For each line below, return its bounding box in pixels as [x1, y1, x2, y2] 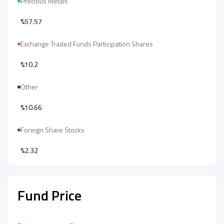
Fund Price [17, 184, 81, 206]
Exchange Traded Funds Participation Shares [20, 38, 154, 49]
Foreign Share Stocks [20, 124, 86, 135]
